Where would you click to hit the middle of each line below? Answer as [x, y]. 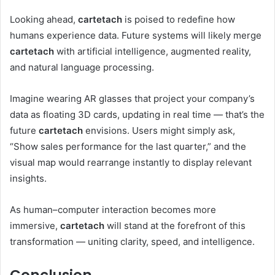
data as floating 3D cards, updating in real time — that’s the [137, 115]
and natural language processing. [82, 68]
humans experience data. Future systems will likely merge [136, 36]
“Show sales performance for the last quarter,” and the [128, 147]
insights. [28, 179]
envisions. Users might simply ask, [159, 131]
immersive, [35, 226]
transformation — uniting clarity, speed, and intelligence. [132, 242]
